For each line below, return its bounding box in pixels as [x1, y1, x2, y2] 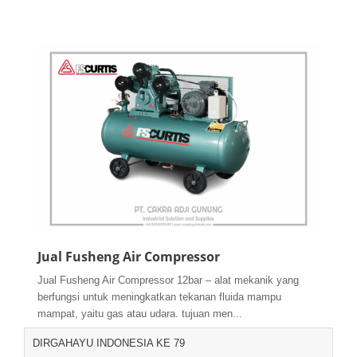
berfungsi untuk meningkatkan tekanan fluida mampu [37, 291, 281, 304]
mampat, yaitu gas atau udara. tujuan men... [37, 308, 242, 320]
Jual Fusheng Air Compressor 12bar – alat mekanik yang [37, 274, 299, 287]
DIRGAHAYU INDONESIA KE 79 [33, 337, 185, 350]
